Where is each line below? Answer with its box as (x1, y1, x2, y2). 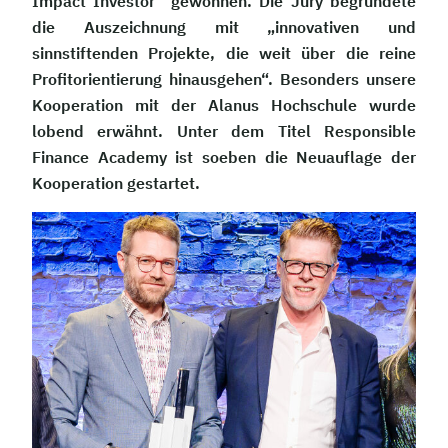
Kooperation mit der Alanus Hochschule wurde (32, 95, 416, 115)
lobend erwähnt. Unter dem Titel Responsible (32, 121, 416, 141)
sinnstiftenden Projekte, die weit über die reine (32, 43, 416, 63)
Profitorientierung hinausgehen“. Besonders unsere (32, 69, 416, 89)
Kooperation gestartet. (32, 173, 200, 193)
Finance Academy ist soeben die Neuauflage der (32, 147, 416, 167)
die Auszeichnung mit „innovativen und (32, 17, 416, 37)
